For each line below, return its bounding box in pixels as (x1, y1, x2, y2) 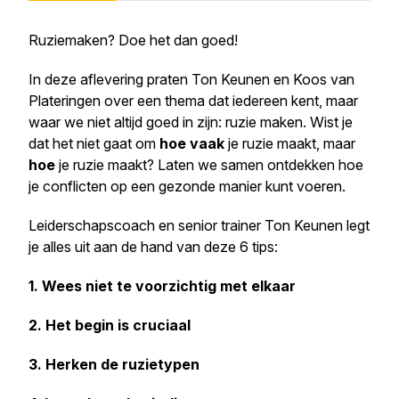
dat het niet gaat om (28, 134, 159, 152)
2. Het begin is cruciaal (28, 316, 191, 334)
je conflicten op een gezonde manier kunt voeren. (28, 177, 346, 195)
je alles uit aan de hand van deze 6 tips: (28, 238, 278, 256)
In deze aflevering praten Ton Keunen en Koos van (28, 70, 354, 88)
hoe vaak (159, 134, 224, 152)
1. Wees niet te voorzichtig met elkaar (28, 277, 296, 295)
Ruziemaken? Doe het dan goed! (28, 31, 238, 49)
